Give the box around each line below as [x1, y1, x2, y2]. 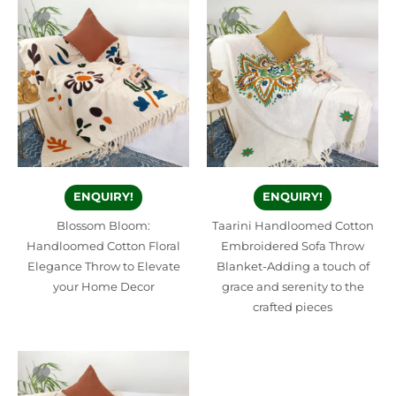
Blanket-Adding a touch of [216, 259, 369, 273]
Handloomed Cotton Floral [27, 239, 180, 253]
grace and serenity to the [221, 279, 364, 293]
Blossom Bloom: [57, 218, 150, 232]
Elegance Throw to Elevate [27, 259, 180, 273]
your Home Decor [52, 279, 155, 293]
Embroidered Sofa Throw [221, 239, 364, 253]
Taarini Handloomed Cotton [211, 218, 374, 232]
